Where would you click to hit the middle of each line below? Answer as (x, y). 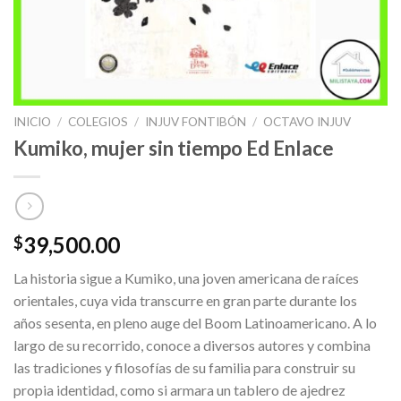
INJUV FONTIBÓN (196, 122)
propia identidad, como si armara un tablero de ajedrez (179, 390)
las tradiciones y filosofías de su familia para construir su (184, 368)
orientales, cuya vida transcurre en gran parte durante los (185, 301)
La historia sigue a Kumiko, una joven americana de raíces (186, 278)
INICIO (32, 122)
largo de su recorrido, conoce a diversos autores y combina (192, 346)
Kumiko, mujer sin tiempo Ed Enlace (174, 148)
